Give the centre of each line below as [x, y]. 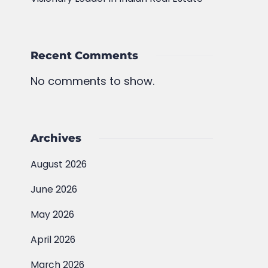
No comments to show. [93, 81]
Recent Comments [85, 56]
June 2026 [54, 189]
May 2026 [53, 214]
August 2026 [59, 164]
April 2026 [53, 240]
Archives [56, 138]
